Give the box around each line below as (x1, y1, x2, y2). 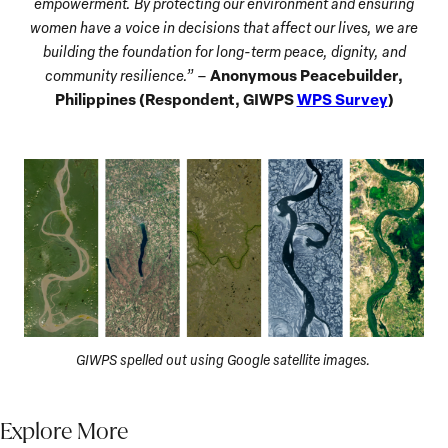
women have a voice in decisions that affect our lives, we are (30, 16, 418, 37)
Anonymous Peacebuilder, (210, 63, 403, 86)
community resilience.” (45, 64, 197, 85)
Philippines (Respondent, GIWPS (54, 87, 297, 110)
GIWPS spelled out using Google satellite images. (75, 349, 373, 369)
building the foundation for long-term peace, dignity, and (42, 40, 406, 61)
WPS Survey (296, 87, 388, 110)
